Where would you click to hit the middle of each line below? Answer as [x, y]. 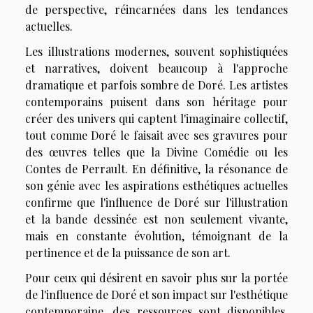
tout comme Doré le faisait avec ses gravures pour [156, 136]
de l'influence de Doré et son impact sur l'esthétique [156, 295]
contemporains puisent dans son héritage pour [156, 102]
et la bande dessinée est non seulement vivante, [156, 219]
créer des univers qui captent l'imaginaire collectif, [156, 119]
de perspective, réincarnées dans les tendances [156, 10]
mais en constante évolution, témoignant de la [156, 236]
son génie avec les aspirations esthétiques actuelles [156, 186]
